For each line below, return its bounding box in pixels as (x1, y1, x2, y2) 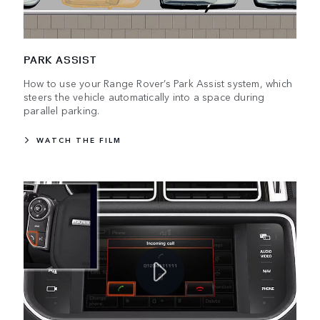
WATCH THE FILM (36, 134, 121, 145)
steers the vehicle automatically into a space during (24, 89, 265, 104)
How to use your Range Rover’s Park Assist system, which (24, 75, 293, 90)
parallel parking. (24, 102, 100, 117)
